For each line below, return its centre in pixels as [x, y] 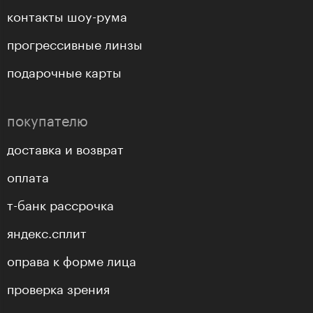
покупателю [48, 119]
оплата [28, 176]
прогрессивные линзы [75, 43]
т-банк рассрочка [60, 204]
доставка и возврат [65, 148]
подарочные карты [64, 71]
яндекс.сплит [47, 232]
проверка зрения [58, 287]
